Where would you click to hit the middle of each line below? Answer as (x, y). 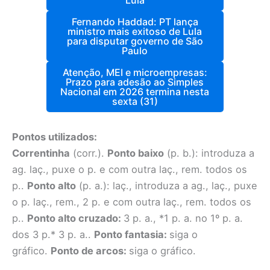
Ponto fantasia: (132, 235)
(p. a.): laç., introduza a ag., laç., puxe (167, 186)
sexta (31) (135, 102)
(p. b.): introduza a (209, 153)
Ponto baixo (136, 153)
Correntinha (41, 153)
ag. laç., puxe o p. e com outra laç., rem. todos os (130, 170)
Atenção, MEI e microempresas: (135, 73)
